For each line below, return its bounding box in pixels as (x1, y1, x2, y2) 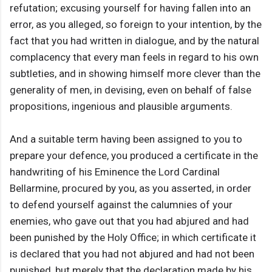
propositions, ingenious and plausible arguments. (10, 100, 233, 113)
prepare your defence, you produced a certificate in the (10, 149, 258, 162)
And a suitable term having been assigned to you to (10, 133, 242, 146)
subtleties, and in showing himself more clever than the (10, 67, 260, 80)
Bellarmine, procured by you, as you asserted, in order (10, 182, 251, 195)
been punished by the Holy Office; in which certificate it (10, 231, 256, 244)
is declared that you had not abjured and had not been (10, 248, 254, 260)
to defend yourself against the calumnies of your (10, 199, 233, 211)
